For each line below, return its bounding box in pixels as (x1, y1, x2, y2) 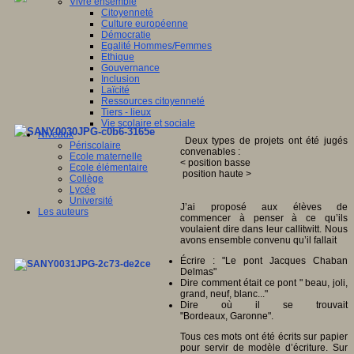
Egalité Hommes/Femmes (101, 40, 212, 51)
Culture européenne (101, 18, 188, 29)
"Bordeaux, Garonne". (180, 310, 276, 322)
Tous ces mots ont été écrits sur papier (180, 330, 348, 342)
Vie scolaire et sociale (101, 118, 195, 129)
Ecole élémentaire (70, 162, 148, 173)
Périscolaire (70, 140, 121, 151)
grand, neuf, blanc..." (180, 288, 268, 299)
